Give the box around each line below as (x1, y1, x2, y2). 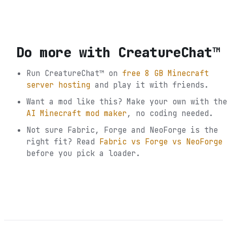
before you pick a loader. (26, 148, 140, 159)
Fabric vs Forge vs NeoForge (99, 136, 222, 147)
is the (186, 125, 218, 136)
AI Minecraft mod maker (26, 108, 127, 119)
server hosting (26, 80, 90, 91)
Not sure (26, 125, 67, 136)
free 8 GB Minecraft (122, 68, 209, 79)
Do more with (16, 44, 119, 62)
